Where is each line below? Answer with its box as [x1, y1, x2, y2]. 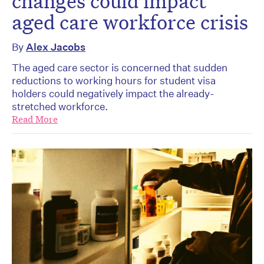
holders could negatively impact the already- [12, 87, 214, 100]
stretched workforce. [12, 100, 108, 113]
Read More [12, 113, 58, 126]
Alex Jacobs [26, 41, 85, 54]
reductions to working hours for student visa [12, 74, 216, 87]
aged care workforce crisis [12, 9, 248, 35]
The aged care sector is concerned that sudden [12, 61, 227, 74]
